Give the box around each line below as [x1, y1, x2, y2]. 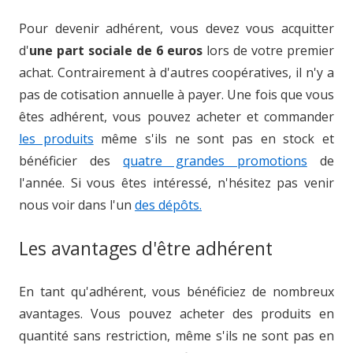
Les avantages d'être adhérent [19, 236, 273, 261]
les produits [19, 130, 94, 147]
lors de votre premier [203, 42, 334, 59]
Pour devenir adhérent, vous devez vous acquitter [19, 20, 334, 37]
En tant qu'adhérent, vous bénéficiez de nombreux [19, 283, 334, 300]
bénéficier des [19, 152, 124, 169]
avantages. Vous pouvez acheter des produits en [19, 305, 334, 322]
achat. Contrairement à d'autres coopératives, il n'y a [19, 64, 334, 81]
